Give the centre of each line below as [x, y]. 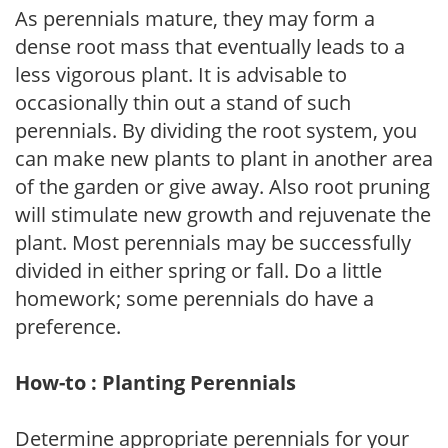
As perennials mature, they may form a [195, 18]
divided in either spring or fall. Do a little [198, 270]
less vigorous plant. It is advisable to [181, 74]
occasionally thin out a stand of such [183, 102]
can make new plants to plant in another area [224, 158]
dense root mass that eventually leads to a [210, 46]
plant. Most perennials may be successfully [213, 242]
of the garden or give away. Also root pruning [222, 186]
